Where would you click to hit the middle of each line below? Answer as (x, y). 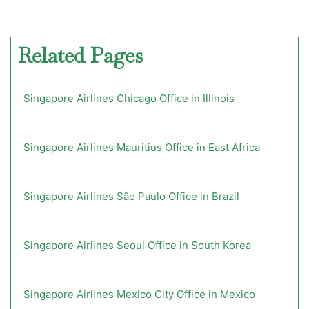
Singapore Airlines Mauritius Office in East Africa (142, 147)
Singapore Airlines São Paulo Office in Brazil (131, 196)
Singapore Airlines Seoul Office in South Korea (137, 245)
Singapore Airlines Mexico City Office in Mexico (139, 294)
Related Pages (80, 55)
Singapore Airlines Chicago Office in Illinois (129, 98)
